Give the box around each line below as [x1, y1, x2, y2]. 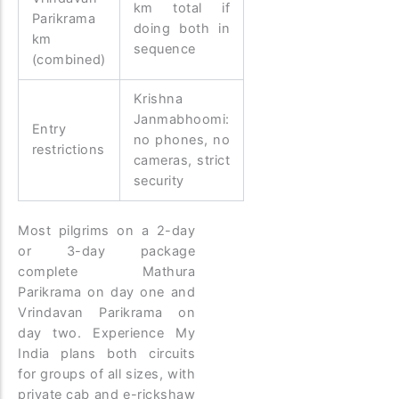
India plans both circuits [18, 345, 196, 362]
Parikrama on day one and [18, 283, 196, 300]
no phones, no [133, 131, 231, 148]
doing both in [133, 20, 231, 37]
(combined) [31, 51, 106, 68]
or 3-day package [18, 242, 196, 259]
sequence [133, 40, 196, 57]
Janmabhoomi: [133, 110, 230, 127]
